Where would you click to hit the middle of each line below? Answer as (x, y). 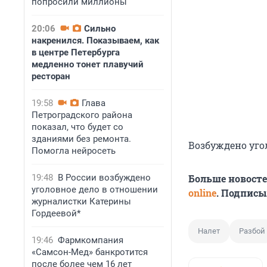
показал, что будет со (77, 127)
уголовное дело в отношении (95, 190)
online (202, 193)
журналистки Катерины (81, 201)
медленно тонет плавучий (88, 64)
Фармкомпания (91, 240)
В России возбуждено (104, 178)
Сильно (100, 29)
